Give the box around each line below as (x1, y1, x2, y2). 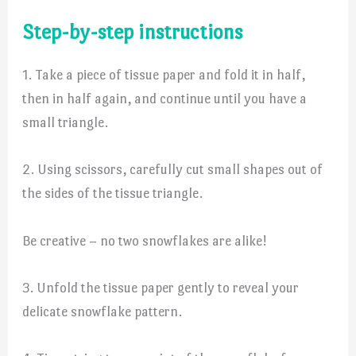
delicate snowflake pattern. (22, 303, 183, 319)
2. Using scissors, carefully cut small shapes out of (22, 161, 323, 178)
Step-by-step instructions (22, 20, 243, 44)
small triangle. (22, 114, 109, 131)
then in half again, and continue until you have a (22, 91, 308, 107)
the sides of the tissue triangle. (22, 185, 203, 202)
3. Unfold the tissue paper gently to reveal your (22, 279, 300, 296)
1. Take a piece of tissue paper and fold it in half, (22, 67, 306, 83)
